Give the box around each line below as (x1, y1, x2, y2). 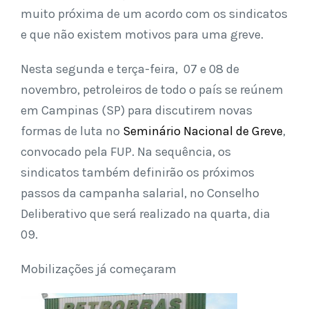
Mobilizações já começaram (21, 261, 177, 277)
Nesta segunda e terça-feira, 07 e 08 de (21, 61, 239, 77)
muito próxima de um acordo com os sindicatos (21, 6, 288, 21)
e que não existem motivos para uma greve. (21, 27, 263, 42)
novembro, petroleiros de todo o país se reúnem (21, 82, 283, 97)
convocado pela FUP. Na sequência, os (21, 144, 231, 159)
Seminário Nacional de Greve (123, 123, 283, 139)
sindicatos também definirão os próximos (21, 165, 255, 180)
